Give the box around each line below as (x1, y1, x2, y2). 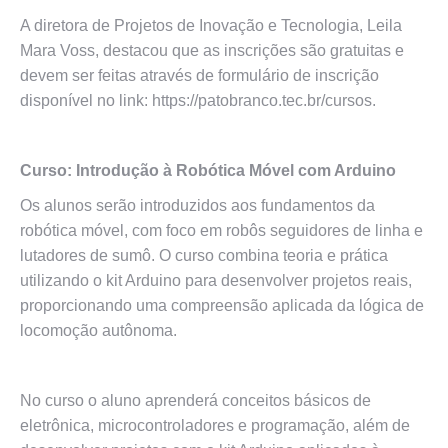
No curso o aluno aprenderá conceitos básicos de (20, 392, 371, 409)
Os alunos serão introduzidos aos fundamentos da (20, 197, 375, 214)
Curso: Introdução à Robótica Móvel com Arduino (20, 162, 396, 179)
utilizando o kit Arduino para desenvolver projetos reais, (20, 272, 412, 289)
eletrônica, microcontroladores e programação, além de (20, 417, 410, 434)
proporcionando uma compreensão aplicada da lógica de (20, 297, 424, 314)
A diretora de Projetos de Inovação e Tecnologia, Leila (20, 17, 402, 34)
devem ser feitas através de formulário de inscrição (20, 67, 379, 84)
